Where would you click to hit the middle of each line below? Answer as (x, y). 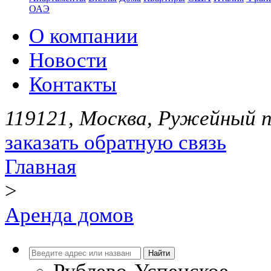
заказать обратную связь (116, 142)
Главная (41, 166)
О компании (83, 36)
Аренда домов (69, 215)
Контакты (73, 84)
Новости (68, 60)
